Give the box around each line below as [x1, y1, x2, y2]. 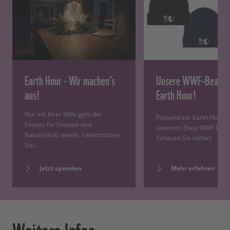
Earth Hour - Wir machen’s [25, 70, 115, 89]
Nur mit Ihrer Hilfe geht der [25, 109, 102, 119]
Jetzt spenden [40, 163, 82, 172]
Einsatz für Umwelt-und [25, 120, 91, 129]
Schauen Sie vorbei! [156, 133, 212, 143]
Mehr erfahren [171, 163, 215, 172]
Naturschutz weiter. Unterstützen [25, 130, 120, 139]
